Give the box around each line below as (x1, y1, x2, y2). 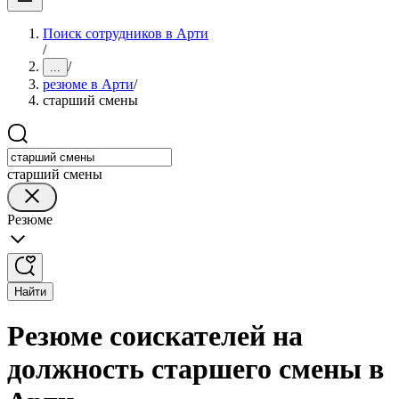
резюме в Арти (43, 77, 134, 92)
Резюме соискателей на (7, 320, 303, 353)
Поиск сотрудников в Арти (43, 26, 208, 41)
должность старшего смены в (7, 353, 384, 386)
